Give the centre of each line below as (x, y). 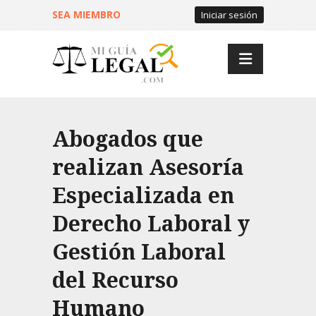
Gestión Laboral (139, 252)
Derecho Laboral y (151, 224)
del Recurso (115, 280)
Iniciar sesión (229, 15)
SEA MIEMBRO (86, 14)
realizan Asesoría (148, 168)
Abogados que (128, 139)
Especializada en (143, 196)
